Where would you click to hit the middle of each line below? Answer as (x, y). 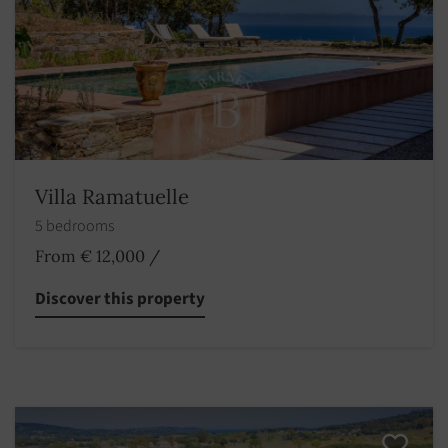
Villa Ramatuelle (112, 197)
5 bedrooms (76, 226)
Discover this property (120, 299)
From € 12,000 (90, 256)
